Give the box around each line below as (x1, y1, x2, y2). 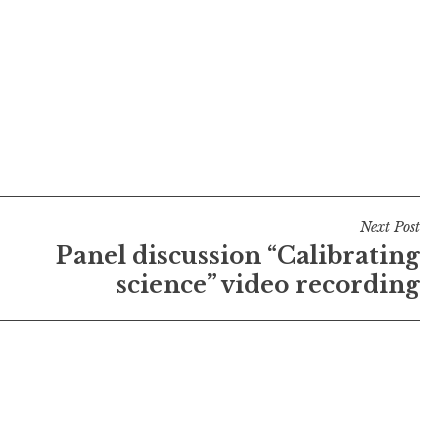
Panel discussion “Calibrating (55, 241, 420, 270)
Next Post (359, 217, 420, 236)
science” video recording (115, 270, 420, 299)
